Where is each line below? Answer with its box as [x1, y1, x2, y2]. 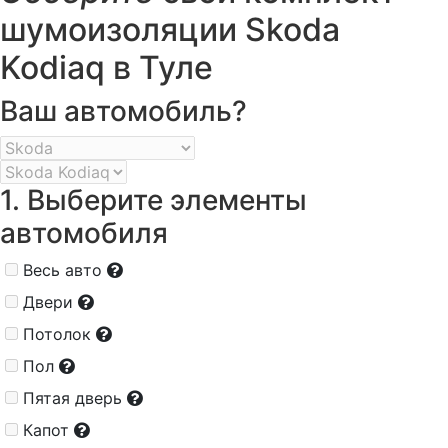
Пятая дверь [23, 388, 122, 409]
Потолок [23, 324, 91, 345]
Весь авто [23, 260, 102, 281]
